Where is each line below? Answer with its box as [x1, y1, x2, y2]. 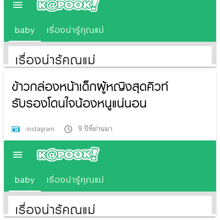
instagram [27, 125, 56, 133]
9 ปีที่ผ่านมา [78, 124, 112, 133]
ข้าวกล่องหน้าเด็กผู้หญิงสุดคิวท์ [12, 77, 168, 96]
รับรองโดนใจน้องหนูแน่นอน [12, 93, 147, 113]
